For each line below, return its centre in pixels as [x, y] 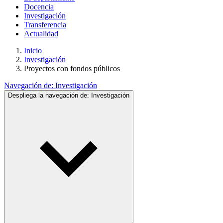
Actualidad [41, 34]
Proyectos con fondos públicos [72, 68]
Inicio [33, 51]
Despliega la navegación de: [50, 95]
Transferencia [45, 25]
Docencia [39, 7]
